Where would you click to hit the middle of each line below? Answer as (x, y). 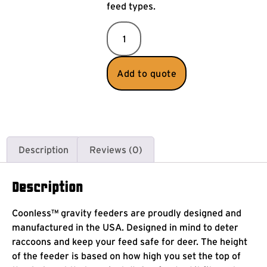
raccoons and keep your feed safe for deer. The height (130, 241)
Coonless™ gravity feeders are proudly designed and (127, 212)
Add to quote (147, 74)
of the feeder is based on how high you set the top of (126, 255)
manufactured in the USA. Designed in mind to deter (125, 227)
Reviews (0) (116, 149)
